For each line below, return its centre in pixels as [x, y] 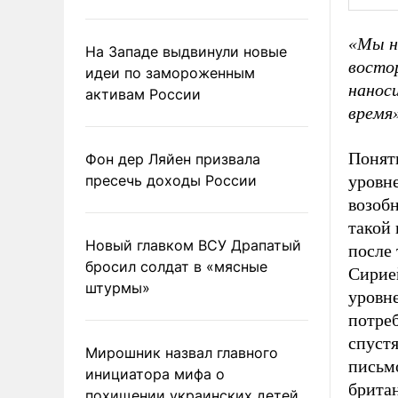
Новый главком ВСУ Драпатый [193, 245]
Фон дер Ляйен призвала [173, 159]
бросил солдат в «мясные [176, 266]
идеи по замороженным [170, 72]
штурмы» [118, 287]
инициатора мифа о [155, 374]
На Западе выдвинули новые [186, 51]
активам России [143, 94]
